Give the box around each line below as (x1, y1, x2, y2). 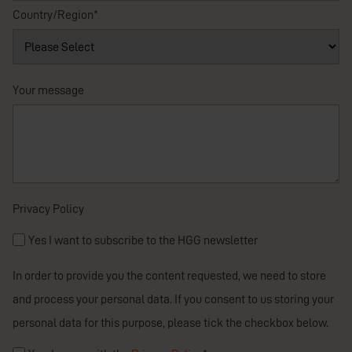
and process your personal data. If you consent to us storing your (13, 293, 334, 306)
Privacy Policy (13, 203, 84, 216)
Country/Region (13, 9, 93, 22)
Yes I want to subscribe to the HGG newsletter (28, 234, 258, 247)
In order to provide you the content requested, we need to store (13, 269, 326, 283)
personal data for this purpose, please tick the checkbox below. (13, 317, 328, 330)
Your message (13, 84, 84, 97)
